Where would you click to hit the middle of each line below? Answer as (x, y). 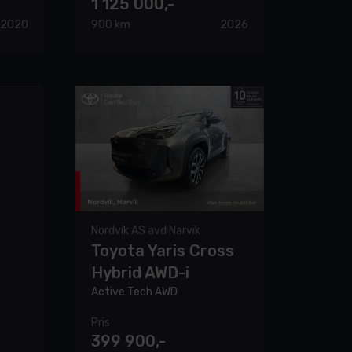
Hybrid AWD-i (140, 273)
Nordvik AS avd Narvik (146, 231)
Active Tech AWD (134, 292)
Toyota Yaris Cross (163, 251)
